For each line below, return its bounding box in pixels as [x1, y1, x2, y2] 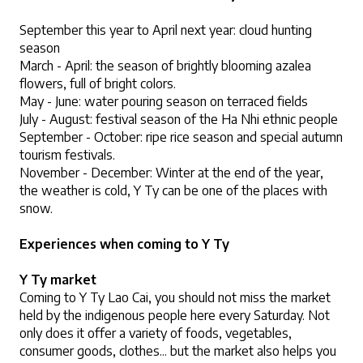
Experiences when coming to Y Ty [19, 235, 229, 252]
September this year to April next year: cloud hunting [19, 21, 312, 38]
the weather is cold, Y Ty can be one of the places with [19, 181, 327, 199]
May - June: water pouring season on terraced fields [19, 92, 308, 109]
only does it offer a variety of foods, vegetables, [19, 324, 292, 341]
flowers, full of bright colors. [19, 75, 176, 92]
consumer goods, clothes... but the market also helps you [19, 342, 336, 359]
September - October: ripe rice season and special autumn [19, 128, 343, 145]
